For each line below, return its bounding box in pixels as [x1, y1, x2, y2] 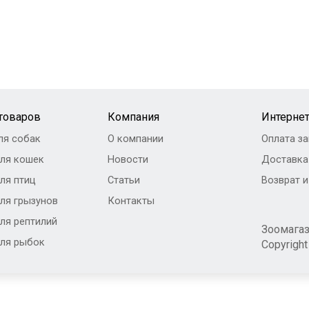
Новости [108, 152, 149, 166]
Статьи [108, 173, 141, 186]
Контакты [108, 194, 155, 207]
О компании [108, 132, 164, 145]
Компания [108, 110, 160, 123]
